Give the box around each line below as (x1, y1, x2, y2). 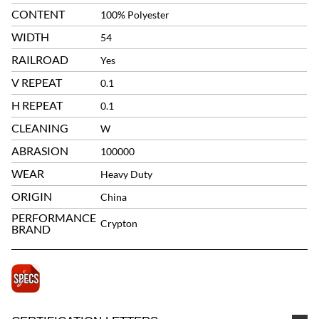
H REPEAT (11, 98, 63, 112)
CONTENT (11, 7, 66, 21)
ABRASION (11, 144, 69, 157)
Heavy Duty (100, 168, 153, 180)
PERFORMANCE (11, 211, 97, 224)
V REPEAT (11, 75, 63, 89)
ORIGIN (11, 189, 53, 203)
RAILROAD (11, 53, 69, 66)
